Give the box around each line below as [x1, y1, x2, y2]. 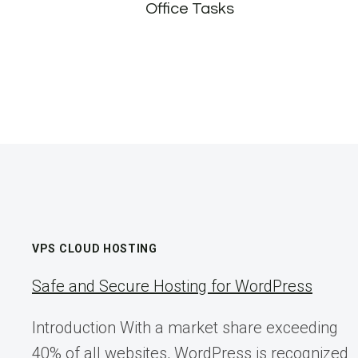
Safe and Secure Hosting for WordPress [32, 276, 312, 296]
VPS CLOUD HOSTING [32, 242, 157, 256]
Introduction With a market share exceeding [32, 318, 338, 338]
